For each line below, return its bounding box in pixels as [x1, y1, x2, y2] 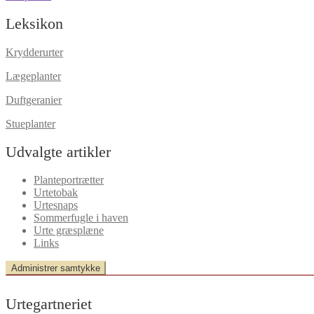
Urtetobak [34, 186, 78, 198]
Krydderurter [6, 46, 63, 58]
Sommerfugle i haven [34, 212, 128, 224]
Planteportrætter [34, 174, 104, 186]
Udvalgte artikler [6, 142, 111, 161]
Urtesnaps [34, 199, 78, 211]
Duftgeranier [6, 93, 62, 106]
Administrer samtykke [11, 263, 100, 273]
